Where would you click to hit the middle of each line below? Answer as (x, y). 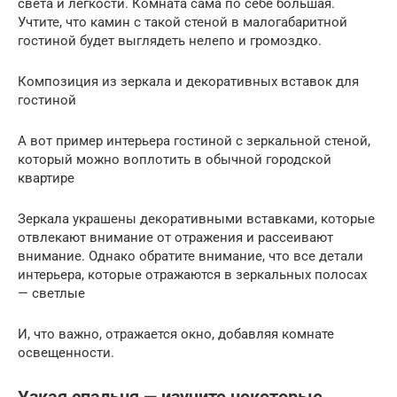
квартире (46, 178)
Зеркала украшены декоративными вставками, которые (196, 218)
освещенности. (68, 352)
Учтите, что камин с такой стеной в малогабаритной (183, 22)
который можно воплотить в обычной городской (175, 159)
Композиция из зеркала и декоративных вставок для (188, 81)
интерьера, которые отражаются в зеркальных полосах (192, 274)
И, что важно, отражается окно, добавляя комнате (176, 334)
